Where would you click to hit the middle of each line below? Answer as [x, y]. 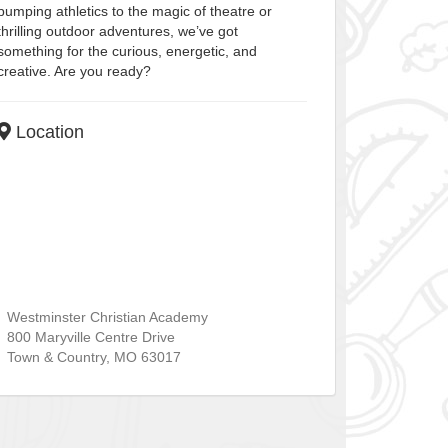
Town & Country [56, 357]
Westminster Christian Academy [107, 317]
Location [47, 132]
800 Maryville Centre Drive [90, 337]
